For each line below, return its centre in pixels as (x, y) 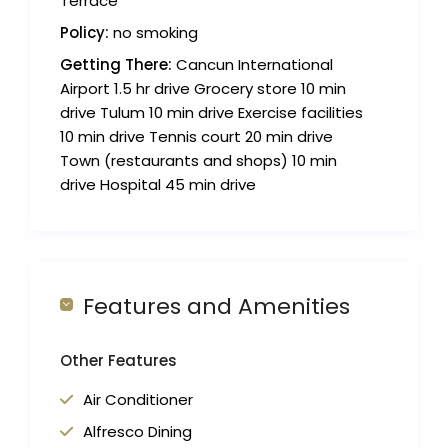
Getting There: (116, 65)
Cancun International (253, 65)
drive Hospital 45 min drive (158, 185)
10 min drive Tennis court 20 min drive (197, 137)
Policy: (85, 33)
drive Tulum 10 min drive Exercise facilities (212, 113)
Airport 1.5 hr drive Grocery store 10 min (203, 89)
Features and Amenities (217, 307)
